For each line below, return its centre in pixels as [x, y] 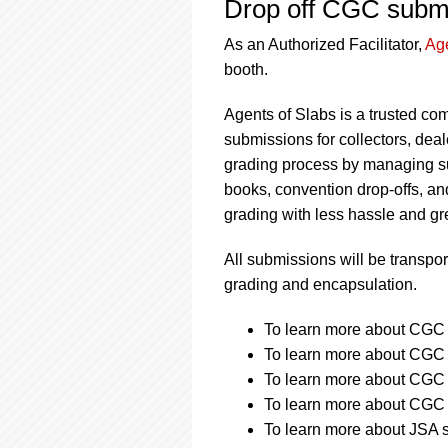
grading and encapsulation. [320, 284]
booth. [246, 69]
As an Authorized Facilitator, [324, 44]
